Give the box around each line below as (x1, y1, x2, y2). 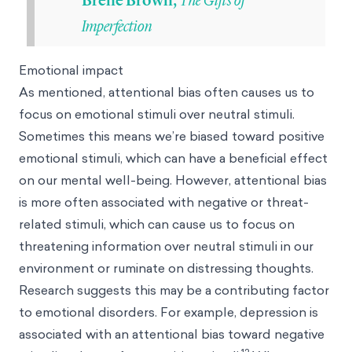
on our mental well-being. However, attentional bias (19, 171, 327, 189)
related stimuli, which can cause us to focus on (19, 215, 295, 233)
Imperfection (82, 14, 152, 36)
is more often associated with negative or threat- (19, 193, 309, 211)
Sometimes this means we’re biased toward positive (19, 127, 324, 145)
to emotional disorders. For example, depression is (19, 303, 318, 321)
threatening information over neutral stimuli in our (19, 237, 313, 255)
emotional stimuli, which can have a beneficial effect (19, 149, 328, 167)
